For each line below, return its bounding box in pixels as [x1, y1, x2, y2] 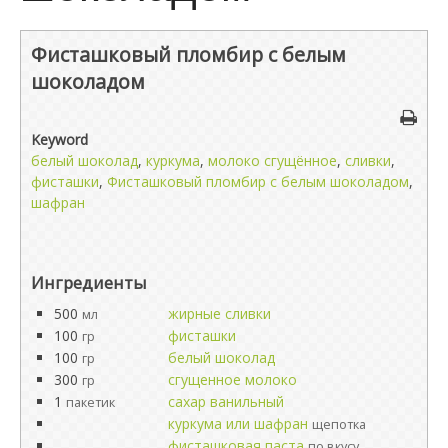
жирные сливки [168, 303, 271, 323]
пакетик [66, 393, 115, 411]
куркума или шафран [168, 413, 308, 433]
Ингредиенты [31, 270, 147, 294]
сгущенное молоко [168, 369, 297, 389]
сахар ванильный [168, 391, 284, 411]
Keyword [31, 129, 88, 149]
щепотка [312, 415, 366, 433]
